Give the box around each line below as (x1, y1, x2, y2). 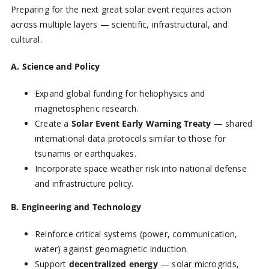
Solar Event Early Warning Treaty (71, 118, 211, 130)
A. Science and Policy (10, 61, 100, 73)
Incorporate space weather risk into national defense (34, 163, 247, 175)
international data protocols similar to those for (34, 133, 226, 145)
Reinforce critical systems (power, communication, (34, 228, 238, 240)
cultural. (10, 34, 42, 46)
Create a (34, 118, 71, 130)
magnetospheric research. (34, 103, 139, 115)
